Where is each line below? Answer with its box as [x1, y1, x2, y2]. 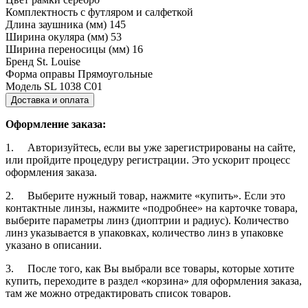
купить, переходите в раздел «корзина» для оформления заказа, [5, 274, 302, 287]
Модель [5, 80, 41, 92]
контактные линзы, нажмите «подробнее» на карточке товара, [5, 201, 298, 214]
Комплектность [5, 5, 78, 18]
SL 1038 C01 [44, 80, 102, 92]
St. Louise [36, 55, 80, 67]
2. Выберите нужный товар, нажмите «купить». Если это [5, 189, 285, 201]
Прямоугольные [78, 67, 153, 80]
